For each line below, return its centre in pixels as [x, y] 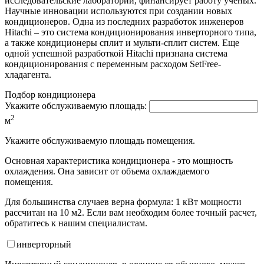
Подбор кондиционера [50, 95]
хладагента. [28, 75]
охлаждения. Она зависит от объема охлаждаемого [107, 171]
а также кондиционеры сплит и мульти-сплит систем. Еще [122, 43]
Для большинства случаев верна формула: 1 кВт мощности [123, 202]
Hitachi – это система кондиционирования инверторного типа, [131, 32]
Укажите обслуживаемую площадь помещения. [100, 140]
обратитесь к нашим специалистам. [76, 223]
